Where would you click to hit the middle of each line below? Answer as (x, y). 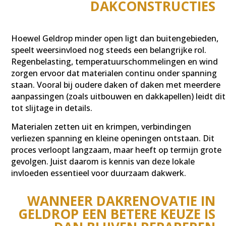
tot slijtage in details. (52, 108)
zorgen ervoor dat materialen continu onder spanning (114, 73)
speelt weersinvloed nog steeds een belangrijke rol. (109, 50)
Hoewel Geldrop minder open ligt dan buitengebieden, (115, 38)
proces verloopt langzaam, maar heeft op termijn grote (117, 150)
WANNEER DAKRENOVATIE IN (121, 201)
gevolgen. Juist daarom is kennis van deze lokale (103, 161)
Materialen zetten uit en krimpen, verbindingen (101, 126)
